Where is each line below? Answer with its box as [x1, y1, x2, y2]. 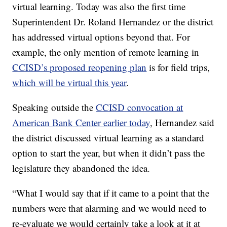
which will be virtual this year [12, 75, 127, 89]
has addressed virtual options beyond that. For [12, 30, 191, 43]
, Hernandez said [150, 116, 215, 129]
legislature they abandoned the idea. [12, 161, 150, 174]
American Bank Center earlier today [12, 116, 150, 129]
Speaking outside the [12, 100, 96, 113]
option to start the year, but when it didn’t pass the [12, 146, 205, 159]
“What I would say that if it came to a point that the [12, 186, 210, 199]
